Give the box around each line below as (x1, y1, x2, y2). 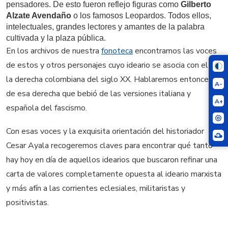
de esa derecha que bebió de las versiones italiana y (6, 88, 191, 100)
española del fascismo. (6, 102, 87, 114)
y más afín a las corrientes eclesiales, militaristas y (6, 182, 185, 194)
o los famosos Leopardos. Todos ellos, (71, 11, 211, 20)
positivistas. (6, 196, 49, 208)
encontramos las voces (133, 45, 217, 57)
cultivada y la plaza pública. (6, 34, 106, 43)
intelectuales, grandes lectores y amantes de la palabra (6, 22, 205, 32)
